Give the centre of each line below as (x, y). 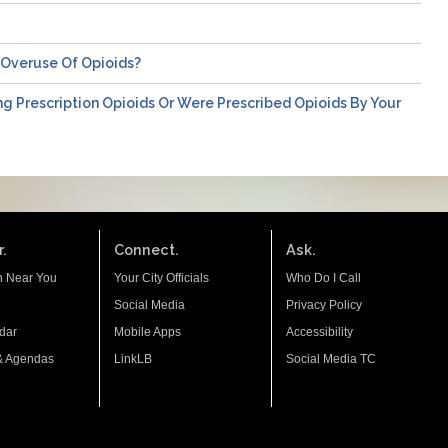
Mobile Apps (147, 331)
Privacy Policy (324, 304)
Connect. (146, 249)
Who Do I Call (323, 277)
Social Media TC (331, 358)
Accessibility (319, 331)
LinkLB (133, 358)
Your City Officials (161, 277)
